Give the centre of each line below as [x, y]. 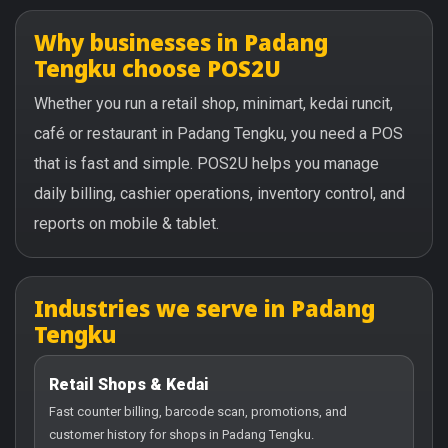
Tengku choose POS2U [157, 67]
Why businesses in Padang [181, 41]
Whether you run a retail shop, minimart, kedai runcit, [213, 103]
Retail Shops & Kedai [129, 384]
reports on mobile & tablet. [126, 223]
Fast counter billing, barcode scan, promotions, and [198, 411]
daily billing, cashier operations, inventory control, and [219, 193]
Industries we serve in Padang [204, 307]
